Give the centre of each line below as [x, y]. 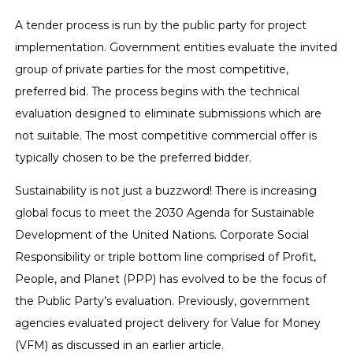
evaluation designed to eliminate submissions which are [169, 113]
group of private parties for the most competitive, [152, 69]
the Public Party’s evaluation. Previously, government [163, 301]
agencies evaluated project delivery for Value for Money [168, 323]
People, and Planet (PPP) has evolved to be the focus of [171, 279]
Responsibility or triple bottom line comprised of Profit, [166, 256]
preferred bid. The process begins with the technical [158, 91]
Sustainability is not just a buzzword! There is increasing [166, 190]
